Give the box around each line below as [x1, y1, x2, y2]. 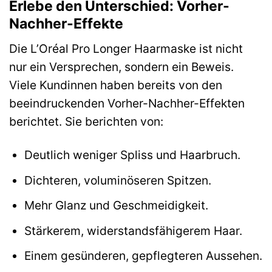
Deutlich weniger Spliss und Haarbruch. [24, 148, 240, 163]
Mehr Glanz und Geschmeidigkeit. [24, 198, 208, 213]
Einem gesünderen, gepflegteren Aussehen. [24, 248, 262, 263]
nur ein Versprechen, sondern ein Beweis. [9, 59, 234, 75]
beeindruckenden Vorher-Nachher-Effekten [9, 96, 245, 111]
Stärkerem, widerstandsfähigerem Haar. [24, 223, 242, 238]
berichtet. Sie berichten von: [9, 114, 163, 129]
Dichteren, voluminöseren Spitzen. [24, 172, 211, 188]
